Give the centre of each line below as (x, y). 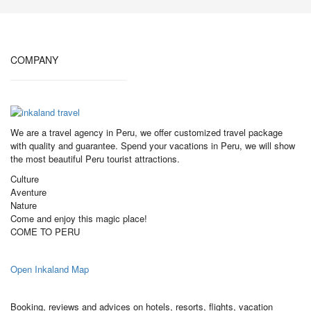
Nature (24, 205)
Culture (25, 179)
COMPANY (34, 60)
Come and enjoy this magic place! (79, 219)
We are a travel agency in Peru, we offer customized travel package (146, 133)
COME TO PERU (45, 232)
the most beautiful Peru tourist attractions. (95, 159)
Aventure (28, 192)
